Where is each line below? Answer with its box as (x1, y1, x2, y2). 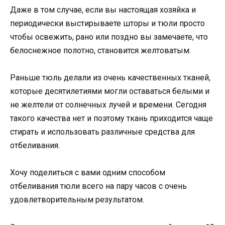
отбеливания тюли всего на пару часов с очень (10, 181, 187, 191)
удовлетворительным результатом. (10, 195, 144, 205)
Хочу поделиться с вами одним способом (10, 168, 165, 178)
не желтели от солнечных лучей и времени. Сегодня (10, 100, 206, 110)
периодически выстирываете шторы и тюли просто (10, 18, 205, 28)
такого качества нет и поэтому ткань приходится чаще (10, 114, 213, 124)
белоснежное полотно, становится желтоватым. (10, 45, 191, 55)
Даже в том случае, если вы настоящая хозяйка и (10, 5, 196, 15)
